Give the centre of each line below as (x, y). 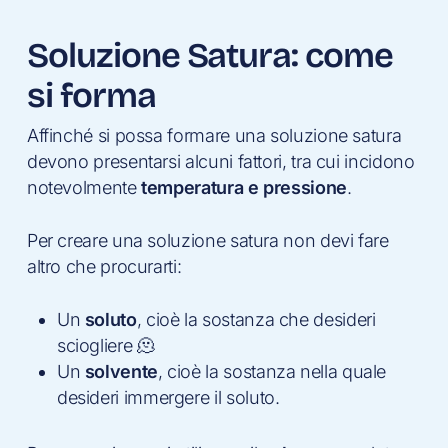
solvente (121, 371)
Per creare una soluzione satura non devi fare (207, 240)
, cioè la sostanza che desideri (256, 319)
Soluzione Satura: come (210, 55)
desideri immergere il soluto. (168, 397)
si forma (91, 95)
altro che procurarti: (104, 266)
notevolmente (84, 187)
